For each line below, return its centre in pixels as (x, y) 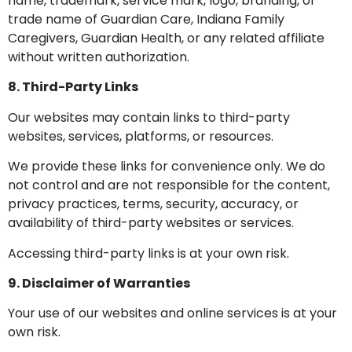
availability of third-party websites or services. (151, 223)
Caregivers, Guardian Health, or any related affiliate (166, 38)
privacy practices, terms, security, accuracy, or (153, 204)
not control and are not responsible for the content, (169, 185)
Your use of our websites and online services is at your (172, 313)
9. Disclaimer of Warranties (99, 283)
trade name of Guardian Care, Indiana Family (146, 19)
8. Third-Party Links (73, 87)
